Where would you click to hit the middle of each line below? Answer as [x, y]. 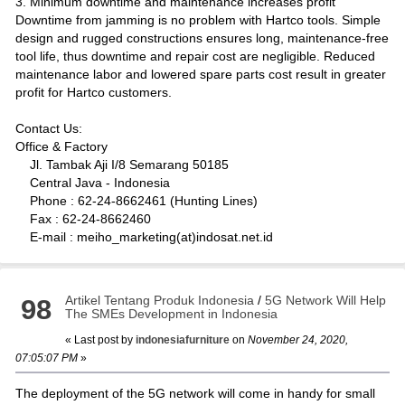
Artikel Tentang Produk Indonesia [160, 300]
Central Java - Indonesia [92, 182]
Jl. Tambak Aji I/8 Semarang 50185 [122, 164]
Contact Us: [48, 128]
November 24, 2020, [297, 339]
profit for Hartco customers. [93, 92]
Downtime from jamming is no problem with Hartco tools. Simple [198, 19]
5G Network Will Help [326, 300]
